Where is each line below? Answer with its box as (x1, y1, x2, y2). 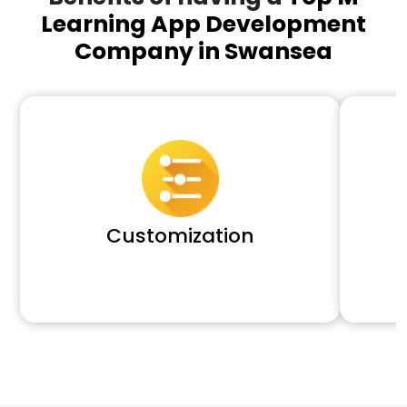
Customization (105, 221, 254, 250)
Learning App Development (41, 7, 366, 40)
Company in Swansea (74, 35, 333, 67)
